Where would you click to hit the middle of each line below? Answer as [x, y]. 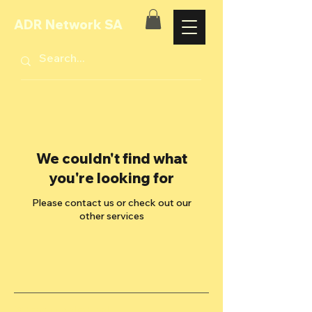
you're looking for [111, 178]
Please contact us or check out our [111, 202]
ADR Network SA [68, 25]
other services [111, 216]
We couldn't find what [111, 158]
